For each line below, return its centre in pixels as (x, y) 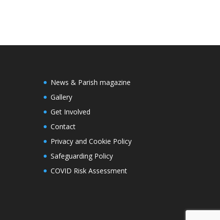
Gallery (62, 97)
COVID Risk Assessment (89, 171)
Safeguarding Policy (82, 156)
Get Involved (71, 112)
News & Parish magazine (91, 82)
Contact (63, 127)
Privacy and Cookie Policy (91, 141)
